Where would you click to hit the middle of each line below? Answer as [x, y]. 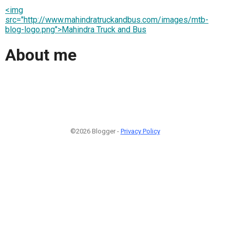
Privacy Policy [140, 131]
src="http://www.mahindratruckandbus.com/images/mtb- [107, 20]
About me [41, 55]
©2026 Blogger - [95, 131]
